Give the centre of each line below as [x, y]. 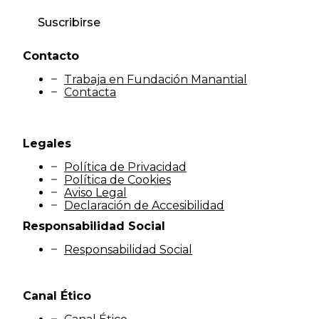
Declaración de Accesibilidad [144, 206]
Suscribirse [69, 23]
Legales [47, 144]
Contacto [51, 56]
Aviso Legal [95, 193]
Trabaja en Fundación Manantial [156, 80]
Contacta [90, 93]
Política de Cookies [117, 180]
